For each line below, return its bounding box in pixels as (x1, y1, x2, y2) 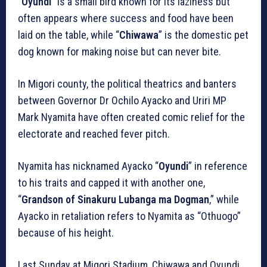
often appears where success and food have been (18, 11, 234, 24)
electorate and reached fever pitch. (18, 127, 170, 140)
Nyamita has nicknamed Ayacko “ (18, 159, 159, 172)
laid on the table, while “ (18, 28, 119, 41)
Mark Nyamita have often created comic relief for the (18, 110, 245, 123)
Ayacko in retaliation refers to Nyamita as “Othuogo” (18, 209, 241, 222)
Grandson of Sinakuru (21, 193, 116, 206)
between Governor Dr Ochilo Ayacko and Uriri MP (18, 94, 226, 107)
